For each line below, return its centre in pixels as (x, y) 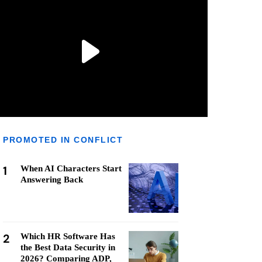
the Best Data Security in (68, 247)
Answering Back (52, 180)
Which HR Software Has (68, 236)
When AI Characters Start (71, 168)
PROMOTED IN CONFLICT (63, 140)
